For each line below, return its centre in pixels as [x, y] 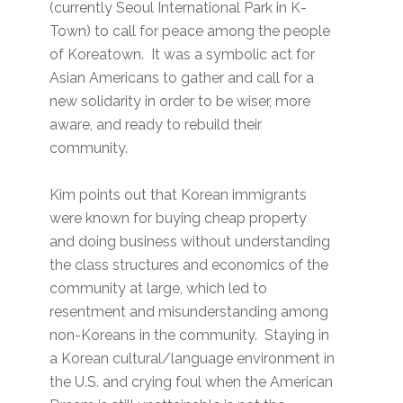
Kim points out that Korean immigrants [179, 195]
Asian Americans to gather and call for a [182, 78]
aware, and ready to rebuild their [156, 125]
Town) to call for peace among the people [190, 31]
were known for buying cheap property [179, 219]
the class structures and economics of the [189, 265]
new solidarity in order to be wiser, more [180, 102]
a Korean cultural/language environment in [193, 359]
